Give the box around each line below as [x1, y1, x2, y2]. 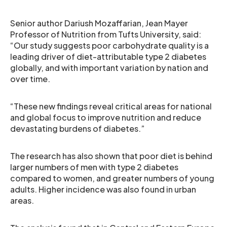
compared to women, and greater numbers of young [10, 173, 214, 183]
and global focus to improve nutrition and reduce [10, 112, 201, 123]
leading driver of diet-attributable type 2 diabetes [10, 51, 206, 62]
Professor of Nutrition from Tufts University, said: [10, 29, 201, 40]
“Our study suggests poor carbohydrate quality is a [10, 40, 209, 51]
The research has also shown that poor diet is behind [10, 150, 212, 161]
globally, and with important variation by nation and [10, 62, 208, 73]
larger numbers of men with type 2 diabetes [10, 162, 178, 172]
